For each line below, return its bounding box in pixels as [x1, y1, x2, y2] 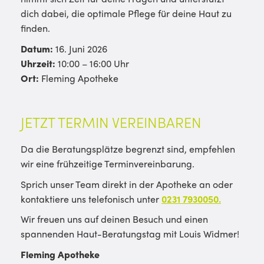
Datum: [21, 41, 53, 55]
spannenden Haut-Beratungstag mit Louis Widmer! [21, 227, 239, 241]
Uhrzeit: [21, 56, 55, 70]
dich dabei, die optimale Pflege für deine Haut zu [21, 6, 232, 21]
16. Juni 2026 [53, 41, 107, 55]
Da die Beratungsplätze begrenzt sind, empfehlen [21, 142, 235, 156]
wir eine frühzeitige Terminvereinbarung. [21, 157, 194, 171]
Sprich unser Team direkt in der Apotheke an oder [21, 177, 233, 191]
